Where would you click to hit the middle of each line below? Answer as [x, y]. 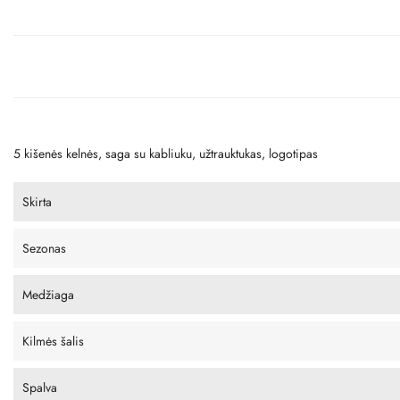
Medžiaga [48, 294]
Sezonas [44, 248]
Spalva [40, 387]
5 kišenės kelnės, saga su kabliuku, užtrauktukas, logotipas [166, 153]
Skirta [37, 201]
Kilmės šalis [53, 341]
